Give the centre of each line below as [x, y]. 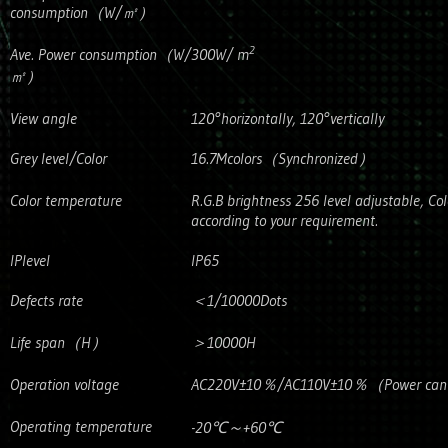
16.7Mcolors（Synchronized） [282, 158]
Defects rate [46, 300]
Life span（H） [58, 342]
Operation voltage [64, 384]
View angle [43, 118]
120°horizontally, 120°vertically [287, 118]
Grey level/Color [58, 158]
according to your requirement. [284, 220]
